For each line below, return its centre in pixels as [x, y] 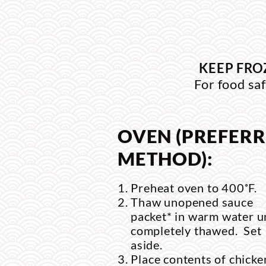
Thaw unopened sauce [192, 202]
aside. [147, 245]
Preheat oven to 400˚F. [194, 188]
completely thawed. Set [196, 230]
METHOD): [165, 159]
